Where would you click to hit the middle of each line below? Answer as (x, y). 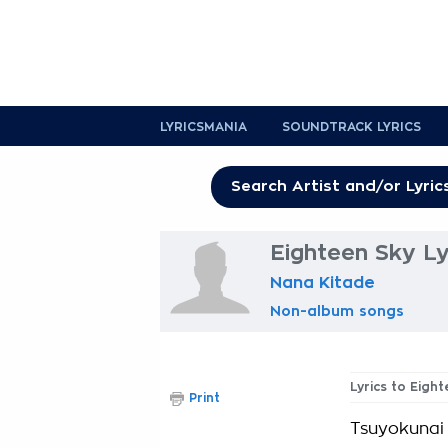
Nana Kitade (322, 283)
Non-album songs (337, 311)
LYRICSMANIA (203, 127)
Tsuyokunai (397, 429)
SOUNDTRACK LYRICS (351, 127)
